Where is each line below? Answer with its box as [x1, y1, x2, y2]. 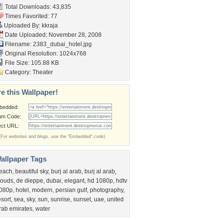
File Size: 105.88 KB [3, 59, 59, 66]
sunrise [51, 196, 70, 203]
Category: [3, 69, 32, 76]
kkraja [42, 22, 58, 29]
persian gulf [55, 187, 87, 193]
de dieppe [16, 177, 43, 184]
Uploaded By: [2, 22, 42, 29]
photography [90, 187, 123, 193]
